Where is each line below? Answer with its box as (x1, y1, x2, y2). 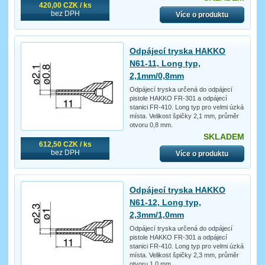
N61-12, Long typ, (129, 198, 201, 208)
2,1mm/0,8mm (129, 71, 184, 81)
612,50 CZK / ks (38, 140, 92, 149)
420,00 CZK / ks (38, 1, 92, 10)
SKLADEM (203, 132, 244, 142)
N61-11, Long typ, (129, 59, 201, 69)
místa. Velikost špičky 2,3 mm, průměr (129, 251, 239, 259)
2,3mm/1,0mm (129, 210, 184, 220)
